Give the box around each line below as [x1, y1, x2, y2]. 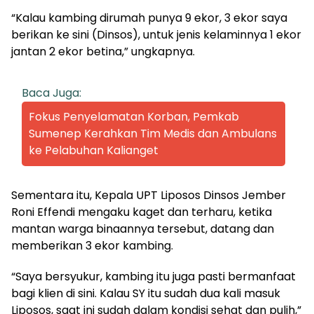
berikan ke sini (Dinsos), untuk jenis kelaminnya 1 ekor [11, 26, 301, 43]
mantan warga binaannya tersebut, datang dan [11, 220, 274, 237]
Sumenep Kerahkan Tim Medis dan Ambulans [29, 125, 277, 142]
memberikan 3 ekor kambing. [11, 237, 173, 254]
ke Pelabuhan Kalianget [29, 142, 158, 158]
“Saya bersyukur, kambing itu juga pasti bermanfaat [11, 268, 296, 285]
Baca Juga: [22, 84, 81, 101]
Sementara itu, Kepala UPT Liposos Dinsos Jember [11, 186, 286, 203]
